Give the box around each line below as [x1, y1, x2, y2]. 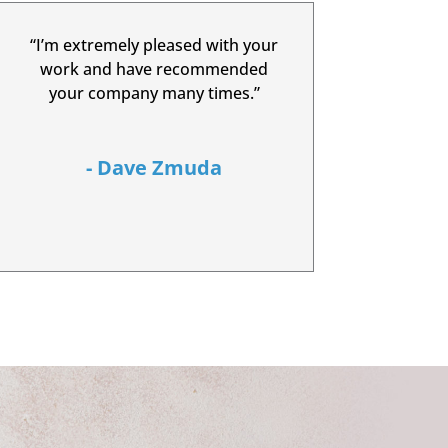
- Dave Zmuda [86, 153, 223, 181]
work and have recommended [40, 57, 269, 80]
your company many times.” [48, 81, 260, 104]
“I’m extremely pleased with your [30, 33, 279, 56]
